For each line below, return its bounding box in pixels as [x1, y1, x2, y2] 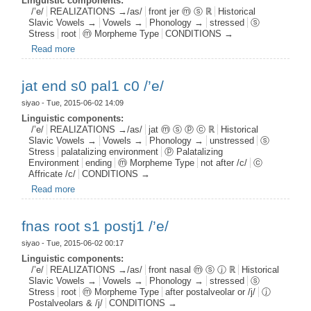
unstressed [210, 135, 255, 146]
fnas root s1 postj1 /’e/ [22, 217, 169, 234]
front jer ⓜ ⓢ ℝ [149, 6, 212, 17]
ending [85, 157, 112, 168]
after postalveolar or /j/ [165, 286, 256, 297]
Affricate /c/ [28, 168, 76, 179]
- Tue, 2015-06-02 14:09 [40, 99, 124, 108]
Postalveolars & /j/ [28, 297, 103, 308]
